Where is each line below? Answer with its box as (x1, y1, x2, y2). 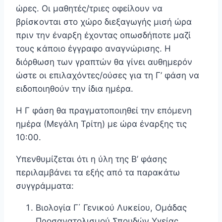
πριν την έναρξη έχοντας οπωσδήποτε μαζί (16, 30, 191, 41)
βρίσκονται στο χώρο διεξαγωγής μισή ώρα (16, 17, 192, 27)
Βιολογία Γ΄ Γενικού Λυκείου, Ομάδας (36, 203, 187, 213)
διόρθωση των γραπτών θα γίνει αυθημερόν (16, 57, 192, 67)
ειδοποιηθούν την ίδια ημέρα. (16, 84, 133, 94)
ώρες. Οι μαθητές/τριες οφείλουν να (16, 3, 163, 14)
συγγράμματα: (16, 181, 74, 191)
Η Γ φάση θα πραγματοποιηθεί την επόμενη (16, 106, 192, 116)
